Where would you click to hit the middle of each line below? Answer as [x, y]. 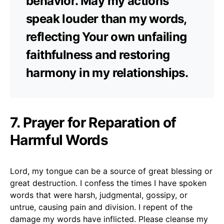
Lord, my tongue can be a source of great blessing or [111, 171]
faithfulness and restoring [98, 54]
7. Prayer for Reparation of [93, 122]
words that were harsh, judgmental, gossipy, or [99, 195]
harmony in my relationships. [107, 72]
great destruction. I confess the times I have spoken [108, 183]
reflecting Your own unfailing [106, 36]
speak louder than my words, [106, 18]
